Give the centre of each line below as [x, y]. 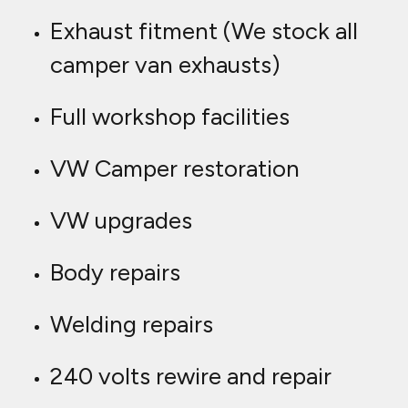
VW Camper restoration [175, 169]
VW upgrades [121, 221]
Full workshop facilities [170, 117]
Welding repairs [132, 325]
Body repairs [115, 273]
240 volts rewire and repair [191, 377]
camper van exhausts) [165, 65]
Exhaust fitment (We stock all [204, 31]
